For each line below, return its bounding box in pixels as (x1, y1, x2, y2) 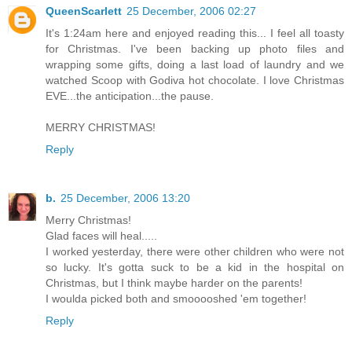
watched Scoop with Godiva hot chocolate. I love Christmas (46, 74, 344, 87)
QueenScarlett (46, 5, 122, 18)
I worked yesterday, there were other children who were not (46, 245, 344, 258)
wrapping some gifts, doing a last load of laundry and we (46, 58, 344, 71)
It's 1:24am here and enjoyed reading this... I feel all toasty (46, 27, 344, 40)
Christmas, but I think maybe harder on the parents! (46, 277, 302, 290)
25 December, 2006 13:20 (60, 192, 190, 205)
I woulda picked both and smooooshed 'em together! (46, 292, 306, 306)
